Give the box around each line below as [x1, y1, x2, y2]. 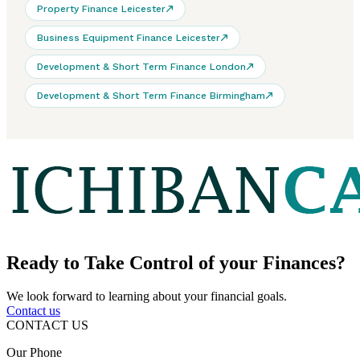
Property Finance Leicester [37, 2, 166, 14]
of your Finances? [194, 252, 346, 273]
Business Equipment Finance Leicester [37, 31, 220, 43]
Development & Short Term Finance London [37, 60, 246, 72]
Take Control [84, 252, 194, 273]
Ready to [6, 252, 84, 273]
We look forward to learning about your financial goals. [6, 289, 287, 304]
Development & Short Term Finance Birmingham [37, 89, 265, 101]
